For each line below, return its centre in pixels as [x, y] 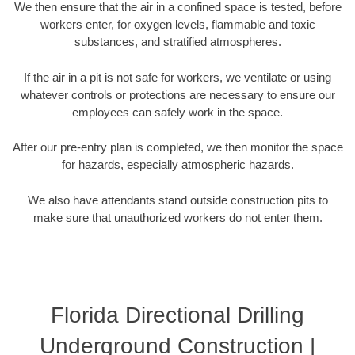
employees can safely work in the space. [177, 112]
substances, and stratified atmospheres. [177, 42]
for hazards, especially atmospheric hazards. [177, 165]
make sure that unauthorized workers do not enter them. [177, 217]
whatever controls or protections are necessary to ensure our [177, 94]
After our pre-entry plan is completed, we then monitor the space [177, 147]
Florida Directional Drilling [177, 315]
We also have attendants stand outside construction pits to [177, 200]
